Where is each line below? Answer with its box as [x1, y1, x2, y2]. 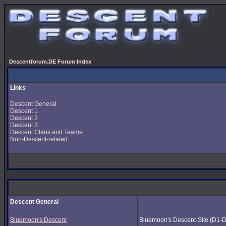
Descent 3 [10, 122, 38, 129]
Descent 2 [10, 115, 38, 122]
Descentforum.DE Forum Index [9, 59, 91, 65]
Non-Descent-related [10, 136, 68, 143]
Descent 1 [10, 107, 38, 115]
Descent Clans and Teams [10, 129, 82, 136]
